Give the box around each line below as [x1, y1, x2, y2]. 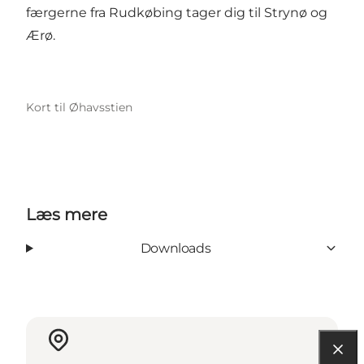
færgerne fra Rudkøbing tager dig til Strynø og [26, 4, 327, 20]
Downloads [140, 240, 211, 256]
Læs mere [26, 204, 107, 224]
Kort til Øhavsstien [26, 99, 132, 115]
